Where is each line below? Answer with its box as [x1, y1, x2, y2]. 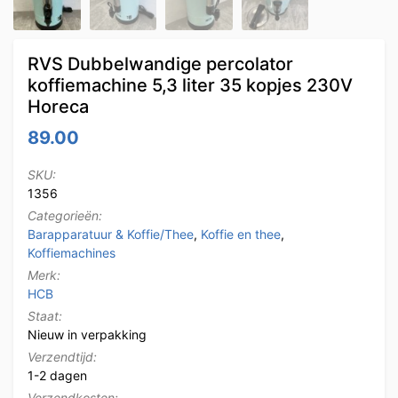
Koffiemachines [28, 244, 115, 260]
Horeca [28, 95, 89, 117]
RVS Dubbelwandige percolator [28, 52, 293, 75]
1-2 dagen [28, 367, 87, 383]
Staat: [28, 307, 62, 323]
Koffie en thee [201, 226, 281, 242]
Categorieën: [28, 207, 102, 223]
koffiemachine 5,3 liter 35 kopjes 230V [28, 74, 353, 96]
